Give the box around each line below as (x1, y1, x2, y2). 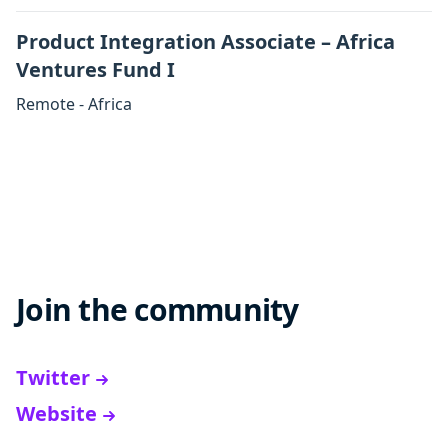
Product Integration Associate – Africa (16, 28, 395, 55)
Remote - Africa (16, 93, 132, 115)
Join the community (16, 289, 299, 330)
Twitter (16, 364, 90, 391)
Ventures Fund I (16, 56, 180, 83)
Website (16, 400, 97, 427)
